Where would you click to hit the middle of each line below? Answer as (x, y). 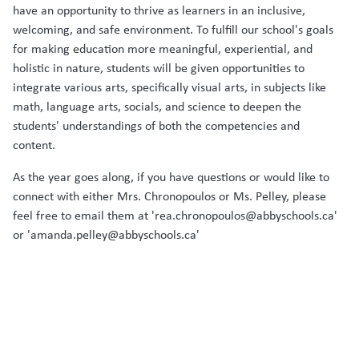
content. (36, 144)
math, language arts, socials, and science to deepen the (157, 106)
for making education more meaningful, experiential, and (163, 48)
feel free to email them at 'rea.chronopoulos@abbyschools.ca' (175, 215)
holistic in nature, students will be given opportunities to (159, 67)
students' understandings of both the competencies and (156, 125)
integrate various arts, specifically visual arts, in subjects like (169, 87)
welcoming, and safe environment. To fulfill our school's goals (173, 29)
